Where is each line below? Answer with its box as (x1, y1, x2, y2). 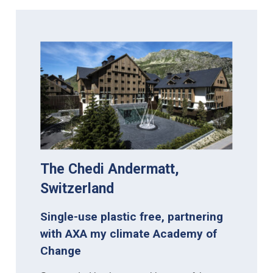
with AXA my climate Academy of (40, 226, 218, 241)
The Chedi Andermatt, (40, 160, 180, 177)
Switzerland (40, 180, 115, 197)
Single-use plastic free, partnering (40, 209, 224, 224)
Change (40, 243, 82, 258)
